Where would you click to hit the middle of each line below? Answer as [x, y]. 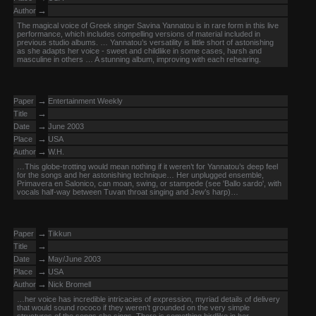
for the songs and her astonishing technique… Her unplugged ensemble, [140, 175]
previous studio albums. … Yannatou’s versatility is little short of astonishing [145, 42]
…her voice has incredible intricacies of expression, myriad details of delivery [148, 299]
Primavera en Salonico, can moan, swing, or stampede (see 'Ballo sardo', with [149, 183]
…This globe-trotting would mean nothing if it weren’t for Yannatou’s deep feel [147, 166]
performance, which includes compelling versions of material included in [139, 34]
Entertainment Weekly [85, 101]
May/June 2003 [74, 259]
